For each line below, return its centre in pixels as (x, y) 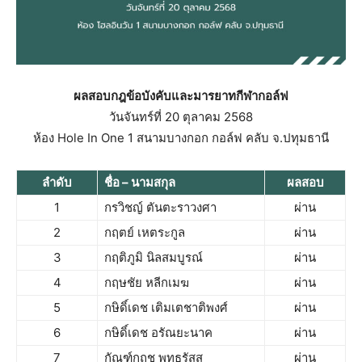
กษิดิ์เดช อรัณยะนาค (158, 333)
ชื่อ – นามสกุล (140, 182)
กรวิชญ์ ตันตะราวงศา (160, 207)
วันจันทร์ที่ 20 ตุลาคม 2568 (181, 117)
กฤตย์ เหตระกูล (145, 232)
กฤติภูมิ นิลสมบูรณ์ (154, 257)
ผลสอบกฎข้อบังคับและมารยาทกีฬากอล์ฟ (181, 96)
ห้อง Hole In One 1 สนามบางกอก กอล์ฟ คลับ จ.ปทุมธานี (181, 138)
